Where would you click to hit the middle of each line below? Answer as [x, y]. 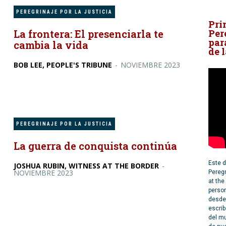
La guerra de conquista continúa [96, 146]
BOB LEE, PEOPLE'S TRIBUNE [63, 65]
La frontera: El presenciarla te [89, 34]
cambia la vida [51, 45]
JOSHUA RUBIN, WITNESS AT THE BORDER [87, 165]
